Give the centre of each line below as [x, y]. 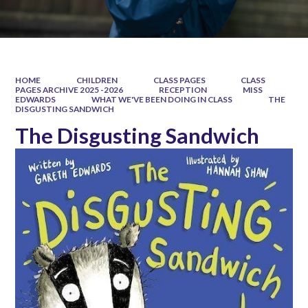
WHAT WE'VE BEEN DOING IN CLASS [162, 99]
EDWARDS [36, 99]
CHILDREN [97, 80]
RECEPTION [183, 89]
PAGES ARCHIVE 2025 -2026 [69, 89]
